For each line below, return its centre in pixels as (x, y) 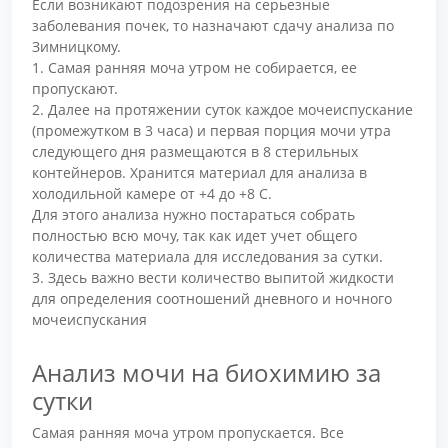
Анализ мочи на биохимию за (206, 372)
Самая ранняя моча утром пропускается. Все (188, 433)
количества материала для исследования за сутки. (207, 257)
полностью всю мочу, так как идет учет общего (194, 236)
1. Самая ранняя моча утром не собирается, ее (194, 68)
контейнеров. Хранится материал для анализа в (199, 173)
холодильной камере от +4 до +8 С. (152, 194)
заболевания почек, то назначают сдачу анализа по (213, 26)
